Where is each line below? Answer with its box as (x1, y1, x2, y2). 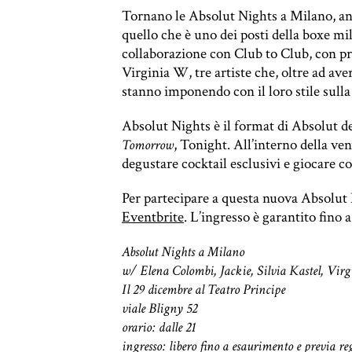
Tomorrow (122, 136, 174, 154)
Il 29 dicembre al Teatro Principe (122, 280, 285, 299)
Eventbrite (122, 207, 184, 227)
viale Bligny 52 (122, 299, 197, 317)
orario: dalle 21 (122, 318, 199, 336)
